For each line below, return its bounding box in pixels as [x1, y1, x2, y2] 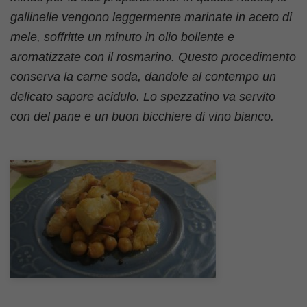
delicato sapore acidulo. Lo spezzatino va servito [10, 90, 275, 103]
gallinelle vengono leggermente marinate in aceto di [10, 10, 292, 24]
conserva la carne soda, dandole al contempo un [10, 70, 276, 84]
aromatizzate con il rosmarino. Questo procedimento [10, 50, 296, 64]
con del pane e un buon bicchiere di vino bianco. [10, 110, 274, 123]
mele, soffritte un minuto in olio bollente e [10, 30, 234, 44]
